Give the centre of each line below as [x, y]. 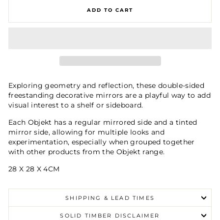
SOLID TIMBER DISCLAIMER [110, 215]
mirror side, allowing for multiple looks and [86, 132]
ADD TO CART [110, 10]
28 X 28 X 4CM [34, 169]
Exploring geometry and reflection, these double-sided [107, 85]
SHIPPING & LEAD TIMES [110, 198]
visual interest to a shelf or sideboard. [76, 105]
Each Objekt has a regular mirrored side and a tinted [103, 122]
